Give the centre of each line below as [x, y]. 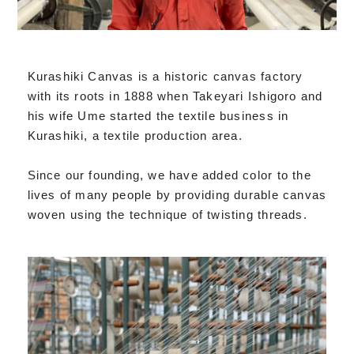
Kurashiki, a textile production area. [135, 136]
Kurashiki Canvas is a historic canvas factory [165, 77]
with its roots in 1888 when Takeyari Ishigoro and [175, 96]
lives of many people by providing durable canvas [177, 195]
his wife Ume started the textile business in [158, 116]
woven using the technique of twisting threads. [167, 215]
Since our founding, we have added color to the [169, 175]
